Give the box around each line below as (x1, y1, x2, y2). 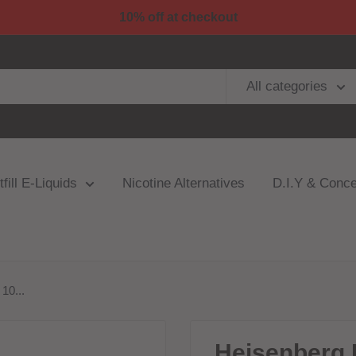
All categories (246, 79, 327, 94)
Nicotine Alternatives (122, 176, 245, 191)
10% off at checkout (118, 10, 238, 24)
